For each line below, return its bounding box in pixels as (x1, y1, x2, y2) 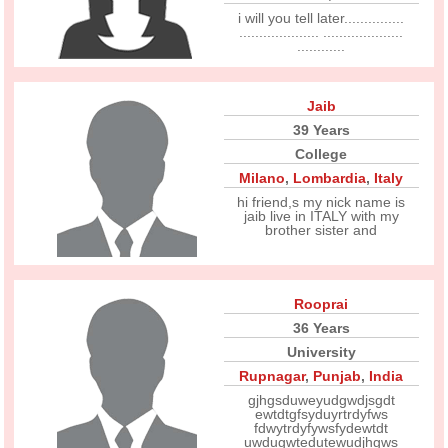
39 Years (292, 122, 350, 138)
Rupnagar (239, 368, 306, 384)
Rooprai (294, 296, 349, 312)
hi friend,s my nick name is (237, 194, 406, 210)
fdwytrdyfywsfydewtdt (254, 420, 389, 436)
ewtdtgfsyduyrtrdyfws (254, 406, 388, 422)
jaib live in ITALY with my (243, 208, 399, 224)
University (286, 344, 356, 360)
